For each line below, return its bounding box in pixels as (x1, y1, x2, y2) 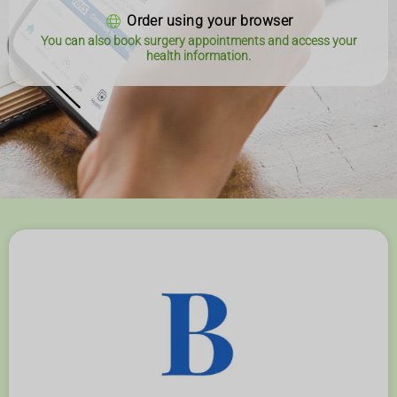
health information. (146, 49, 251, 65)
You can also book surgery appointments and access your (40, 34, 357, 50)
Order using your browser (127, 12, 293, 30)
